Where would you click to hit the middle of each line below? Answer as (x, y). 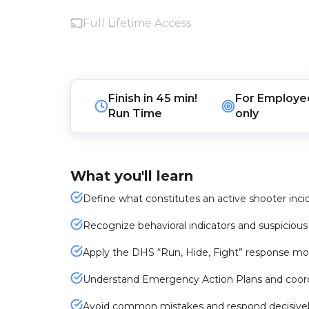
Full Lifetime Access (137, 23)
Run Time (135, 113)
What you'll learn (132, 176)
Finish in (132, 98)
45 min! (176, 98)
